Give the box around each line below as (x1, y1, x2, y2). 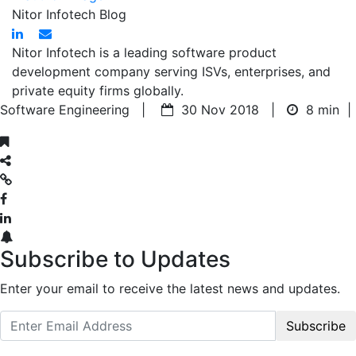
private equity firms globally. (12, 82, 184, 99)
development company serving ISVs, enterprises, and (12, 63, 331, 79)
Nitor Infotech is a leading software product (12, 44, 277, 60)
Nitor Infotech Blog (12, 6, 126, 22)
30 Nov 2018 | (173, 101, 287, 118)
